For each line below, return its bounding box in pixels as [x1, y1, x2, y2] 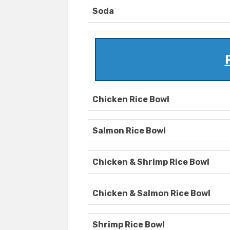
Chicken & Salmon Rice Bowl [92, 188, 210, 199]
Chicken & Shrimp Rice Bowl [92, 157, 209, 167]
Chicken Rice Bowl [92, 94, 169, 105]
